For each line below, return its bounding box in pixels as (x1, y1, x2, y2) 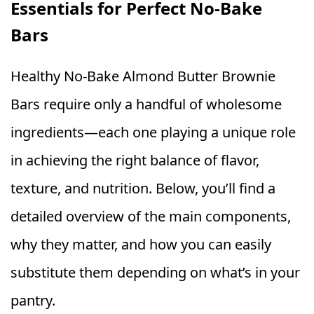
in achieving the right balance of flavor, (11, 151, 259, 170)
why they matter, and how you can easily (11, 235, 271, 254)
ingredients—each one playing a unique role (11, 123, 296, 142)
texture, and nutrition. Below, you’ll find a (11, 179, 275, 198)
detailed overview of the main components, (11, 207, 291, 226)
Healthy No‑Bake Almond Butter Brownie (11, 67, 275, 86)
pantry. (11, 291, 55, 310)
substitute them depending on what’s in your (11, 263, 300, 282)
